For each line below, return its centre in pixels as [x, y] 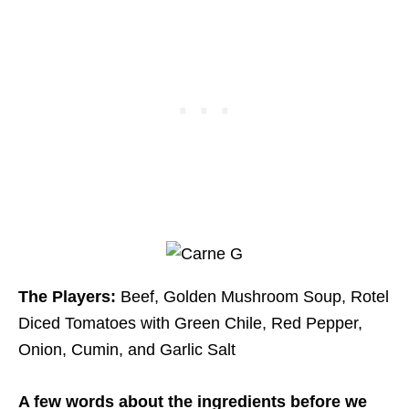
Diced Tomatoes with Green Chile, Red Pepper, [190, 324]
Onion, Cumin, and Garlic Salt [127, 350]
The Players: [67, 297]
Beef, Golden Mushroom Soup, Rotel [252, 297]
